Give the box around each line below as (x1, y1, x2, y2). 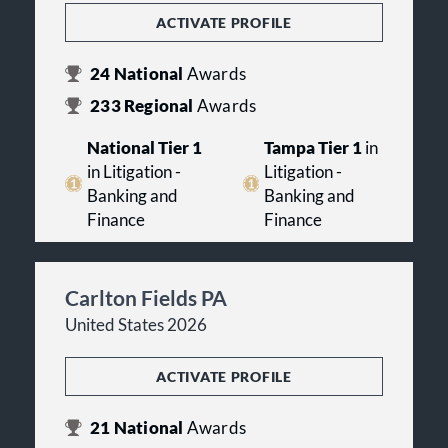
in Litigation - (86, 161, 181, 182)
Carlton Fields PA (65, 284, 227, 310)
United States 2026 (65, 314, 207, 335)
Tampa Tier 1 (264, 137, 363, 158)
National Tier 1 (86, 137, 202, 158)
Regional (120, 95, 197, 116)
